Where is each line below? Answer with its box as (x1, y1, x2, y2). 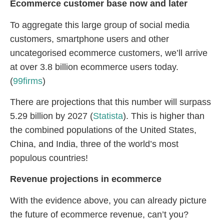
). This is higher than (123, 110, 204, 121)
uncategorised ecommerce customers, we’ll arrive (10, 47, 207, 58)
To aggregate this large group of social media (10, 19, 189, 30)
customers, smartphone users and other (10, 33, 169, 44)
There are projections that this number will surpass (10, 96, 211, 107)
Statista (93, 110, 123, 121)
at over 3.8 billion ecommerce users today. (10, 61, 178, 72)
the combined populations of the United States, (10, 124, 196, 135)
